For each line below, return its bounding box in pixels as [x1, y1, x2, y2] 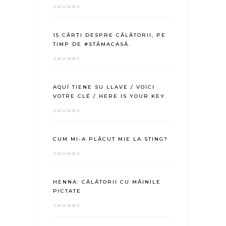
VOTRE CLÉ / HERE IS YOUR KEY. [52, 93, 167, 100]
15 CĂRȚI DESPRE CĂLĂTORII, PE [52, 32, 166, 39]
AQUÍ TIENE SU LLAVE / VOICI [52, 84, 155, 91]
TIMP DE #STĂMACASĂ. [52, 41, 131, 48]
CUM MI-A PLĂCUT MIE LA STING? [52, 136, 168, 143]
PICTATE [52, 188, 81, 195]
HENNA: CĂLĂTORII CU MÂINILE [52, 179, 161, 186]
